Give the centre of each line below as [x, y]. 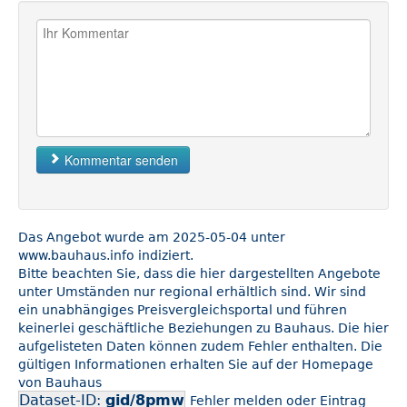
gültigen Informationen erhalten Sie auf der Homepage [196, 365]
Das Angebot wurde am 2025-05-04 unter [152, 238]
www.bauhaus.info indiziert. [106, 256]
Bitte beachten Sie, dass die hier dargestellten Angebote [199, 274]
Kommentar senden [119, 160]
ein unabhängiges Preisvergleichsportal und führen [183, 310]
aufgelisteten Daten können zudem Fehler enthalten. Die [200, 347]
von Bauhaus [60, 383]
